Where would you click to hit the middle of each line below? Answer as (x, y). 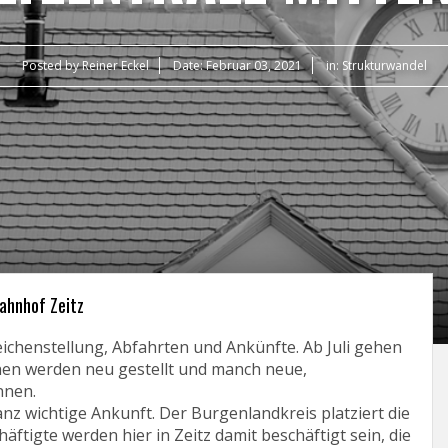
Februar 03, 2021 (253, 65)
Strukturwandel (384, 65)
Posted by (51, 65)
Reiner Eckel (115, 65)
